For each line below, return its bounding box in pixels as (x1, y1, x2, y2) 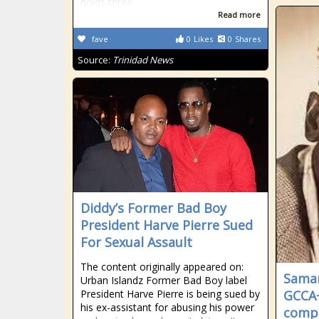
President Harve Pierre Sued (80, 216, 253, 234)
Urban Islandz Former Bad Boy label (80, 273, 247, 287)
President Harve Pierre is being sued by (80, 287, 260, 300)
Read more (218, 9, 261, 20)
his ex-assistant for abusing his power (80, 300, 254, 314)
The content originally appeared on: (80, 260, 244, 273)
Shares (235, 33, 261, 44)
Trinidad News (113, 53, 173, 66)
